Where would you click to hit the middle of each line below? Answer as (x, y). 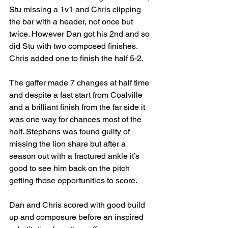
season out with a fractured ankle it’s (75, 156)
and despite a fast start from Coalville (77, 95)
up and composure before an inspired (77, 217)
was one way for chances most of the (76, 119)
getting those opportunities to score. (73, 180)
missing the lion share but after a (68, 144)
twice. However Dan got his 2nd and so (80, 34)
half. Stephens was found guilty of (70, 132)
